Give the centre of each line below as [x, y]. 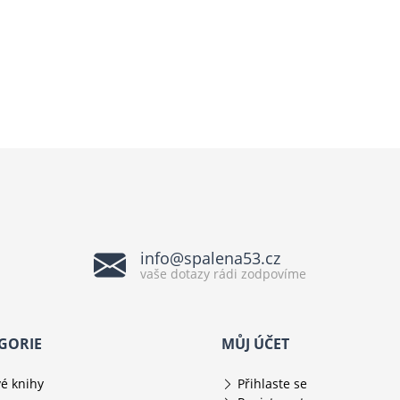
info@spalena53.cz [210, 258]
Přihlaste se [272, 384]
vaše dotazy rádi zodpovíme [223, 274]
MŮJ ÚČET [255, 344]
